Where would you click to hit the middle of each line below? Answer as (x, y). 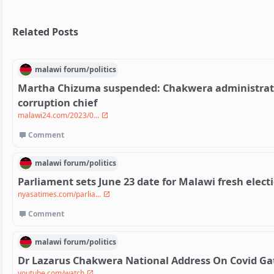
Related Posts (45, 31)
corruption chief (57, 102)
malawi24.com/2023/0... (59, 115)
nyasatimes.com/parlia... (60, 194)
